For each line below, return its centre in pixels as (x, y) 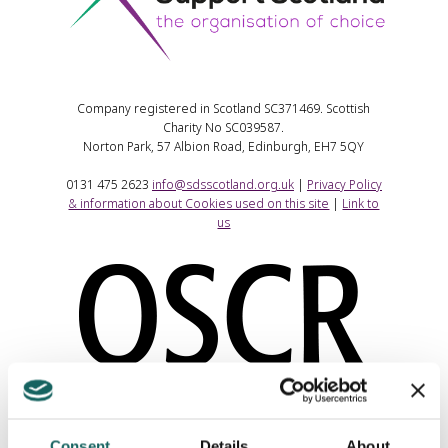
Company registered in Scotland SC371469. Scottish (224, 109)
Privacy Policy (344, 185)
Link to (361, 204)
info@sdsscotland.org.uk (222, 185)
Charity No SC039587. (224, 128)
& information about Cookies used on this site (199, 204)
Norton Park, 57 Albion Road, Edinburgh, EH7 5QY (224, 147)
